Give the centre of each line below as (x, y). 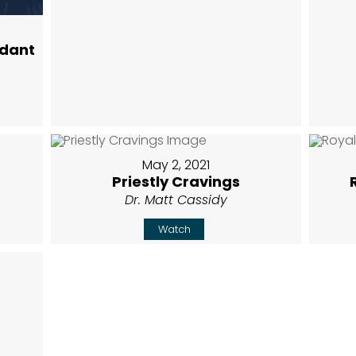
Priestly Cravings (176, 182)
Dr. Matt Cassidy (176, 200)
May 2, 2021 (176, 165)
